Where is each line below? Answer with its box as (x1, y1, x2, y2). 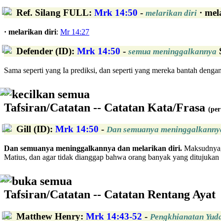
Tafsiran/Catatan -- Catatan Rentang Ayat (4, 188, 216, 201)
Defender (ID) (16, 45, 72, 56)
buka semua (12, 175, 72, 188)
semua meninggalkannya (128, 46, 217, 56)
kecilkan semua (12, 87, 90, 101)
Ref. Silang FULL (16, 7, 89, 18)
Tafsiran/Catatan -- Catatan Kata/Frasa (4, 101, 208, 114)
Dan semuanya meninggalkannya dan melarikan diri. (4, 144, 182, 153)
